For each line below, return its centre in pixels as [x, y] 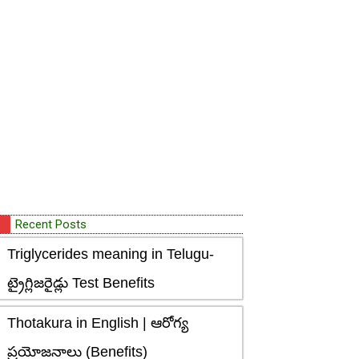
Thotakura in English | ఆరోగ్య [98, 323]
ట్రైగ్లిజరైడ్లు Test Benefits [81, 283]
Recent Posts [51, 224]
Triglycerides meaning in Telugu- [111, 254]
